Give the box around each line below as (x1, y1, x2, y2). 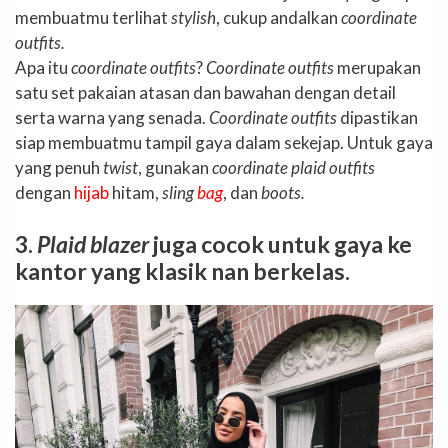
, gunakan (138, 157, 212, 179)
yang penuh (15, 157, 103, 179)
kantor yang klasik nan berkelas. (15, 256, 350, 285)
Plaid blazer (37, 229, 149, 258)
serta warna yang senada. (15, 107, 209, 129)
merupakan (334, 57, 421, 79)
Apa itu (15, 57, 71, 79)
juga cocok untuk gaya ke (149, 229, 412, 258)
